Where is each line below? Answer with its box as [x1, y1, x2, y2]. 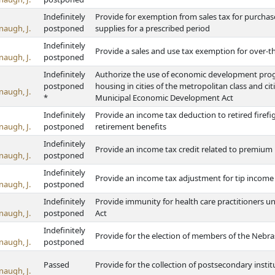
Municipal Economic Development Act [95, 92, 233, 103]
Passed [44, 259, 69, 270]
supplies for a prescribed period [95, 23, 210, 34]
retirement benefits [95, 121, 166, 132]
